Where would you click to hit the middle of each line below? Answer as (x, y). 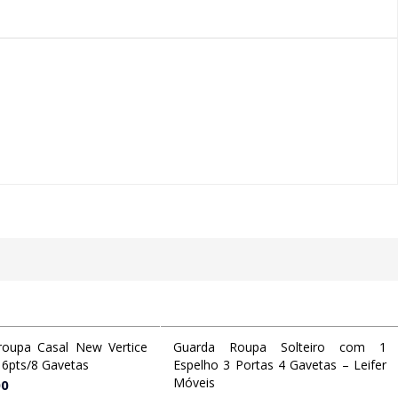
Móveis (195, 382)
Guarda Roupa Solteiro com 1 (280, 347)
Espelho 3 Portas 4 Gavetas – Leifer (280, 365)
